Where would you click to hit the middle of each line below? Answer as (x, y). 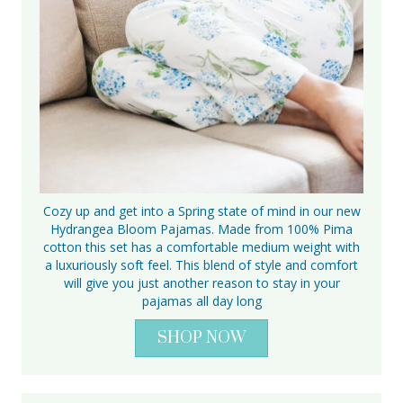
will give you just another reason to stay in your (201, 282)
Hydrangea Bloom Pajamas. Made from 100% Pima (201, 228)
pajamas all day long (201, 300)
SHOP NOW (201, 338)
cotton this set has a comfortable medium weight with (201, 246)
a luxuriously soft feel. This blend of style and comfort (201, 264)
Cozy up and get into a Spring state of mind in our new (201, 210)
